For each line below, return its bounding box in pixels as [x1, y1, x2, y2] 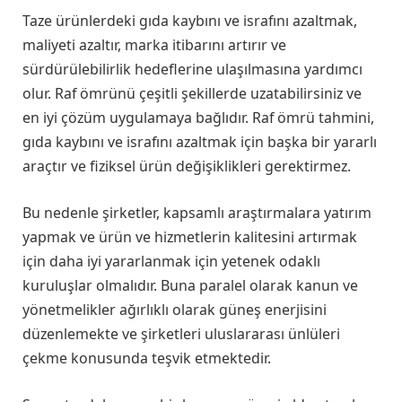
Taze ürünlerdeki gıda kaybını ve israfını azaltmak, [22, 11, 357, 31]
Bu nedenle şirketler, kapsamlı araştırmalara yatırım [22, 203, 371, 223]
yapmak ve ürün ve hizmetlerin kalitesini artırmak [22, 227, 357, 248]
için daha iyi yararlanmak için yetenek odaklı [22, 251, 320, 272]
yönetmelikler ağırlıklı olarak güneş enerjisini [22, 300, 327, 320]
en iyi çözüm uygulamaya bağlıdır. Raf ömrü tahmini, [22, 108, 374, 128]
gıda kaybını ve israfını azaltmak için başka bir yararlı [22, 132, 377, 153]
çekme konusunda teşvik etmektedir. [22, 348, 271, 369]
